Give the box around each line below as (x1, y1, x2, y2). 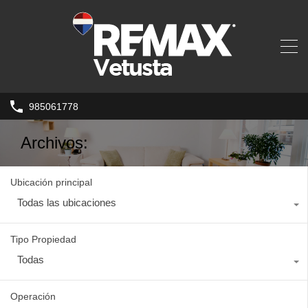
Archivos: (21, 133, 88, 153)
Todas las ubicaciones (17, 197, 116, 209)
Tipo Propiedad (10, 234, 76, 245)
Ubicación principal (10, 177, 92, 188)
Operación (10, 291, 56, 302)
